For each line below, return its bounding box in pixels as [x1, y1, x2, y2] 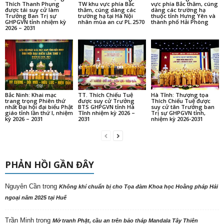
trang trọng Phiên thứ [5, 97, 65, 105]
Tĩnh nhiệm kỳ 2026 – [77, 109, 135, 117]
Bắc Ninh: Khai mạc [5, 91, 56, 99]
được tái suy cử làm [5, 5, 59, 13]
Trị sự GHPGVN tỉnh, [150, 109, 205, 117]
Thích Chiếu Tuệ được [150, 97, 210, 105]
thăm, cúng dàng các [77, 5, 136, 13]
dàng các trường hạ [150, 5, 205, 13]
